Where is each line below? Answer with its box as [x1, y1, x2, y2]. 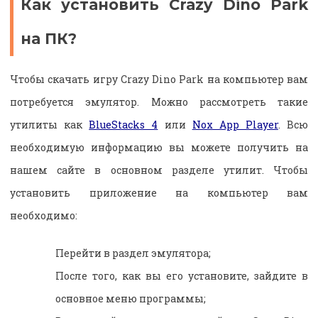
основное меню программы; [55, 292, 206, 306]
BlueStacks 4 [89, 118, 158, 132]
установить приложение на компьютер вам [10, 186, 308, 200]
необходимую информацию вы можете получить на [10, 141, 308, 155]
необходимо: [10, 209, 77, 223]
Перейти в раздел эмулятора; [55, 246, 211, 261]
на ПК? [21, 29, 77, 48]
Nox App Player [192, 118, 278, 132]
